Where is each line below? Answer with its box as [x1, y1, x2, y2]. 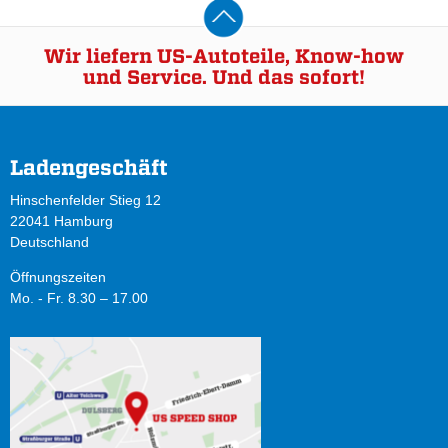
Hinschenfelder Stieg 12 [10, 192, 161, 209]
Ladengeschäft [10, 154, 168, 180]
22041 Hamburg [10, 213, 113, 230]
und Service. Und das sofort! [83, 65, 365, 90]
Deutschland [10, 234, 89, 251]
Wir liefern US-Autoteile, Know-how [44, 44, 404, 69]
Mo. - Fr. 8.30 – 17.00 [10, 290, 148, 307]
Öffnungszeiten [10, 269, 106, 286]
